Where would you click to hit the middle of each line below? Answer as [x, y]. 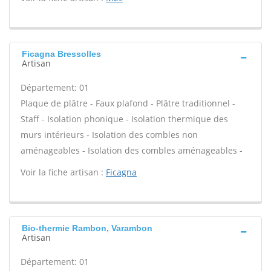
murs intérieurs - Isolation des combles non [109, 135]
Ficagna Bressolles [61, 54]
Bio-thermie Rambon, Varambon [87, 228]
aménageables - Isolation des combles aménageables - [132, 150]
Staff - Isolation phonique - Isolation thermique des [124, 119]
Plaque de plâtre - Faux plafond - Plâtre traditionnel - [128, 103]
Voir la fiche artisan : [63, 172]
